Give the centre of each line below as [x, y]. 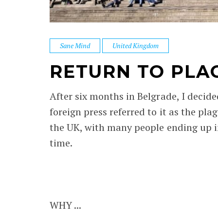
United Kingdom [136, 45]
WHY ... [66, 205]
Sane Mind [75, 45]
